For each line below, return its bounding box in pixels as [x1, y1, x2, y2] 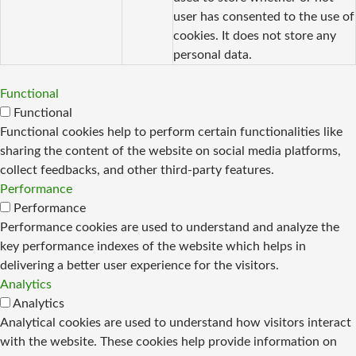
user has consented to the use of [173, 10, 354, 23]
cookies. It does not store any [173, 29, 336, 42]
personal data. [173, 48, 252, 61]
